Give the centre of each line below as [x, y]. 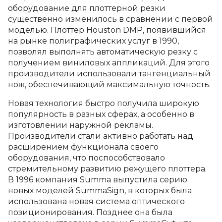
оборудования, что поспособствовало [86, 158]
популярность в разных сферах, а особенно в [101, 114]
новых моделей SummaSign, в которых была [100, 191]
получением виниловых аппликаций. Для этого [109, 63]
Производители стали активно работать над [101, 136]
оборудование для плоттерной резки [87, 8]
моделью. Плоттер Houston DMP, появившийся [107, 30]
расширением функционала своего [83, 147]
